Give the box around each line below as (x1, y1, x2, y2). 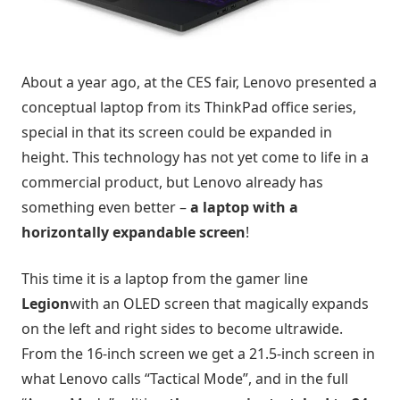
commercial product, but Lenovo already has (21, 171, 323, 192)
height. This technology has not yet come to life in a (21, 146, 369, 167)
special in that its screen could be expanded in (21, 121, 332, 142)
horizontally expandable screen (21, 221, 246, 242)
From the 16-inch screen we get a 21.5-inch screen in (21, 343, 375, 363)
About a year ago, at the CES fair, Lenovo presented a (21, 71, 377, 92)
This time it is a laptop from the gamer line (21, 268, 308, 288)
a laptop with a (190, 196, 298, 217)
